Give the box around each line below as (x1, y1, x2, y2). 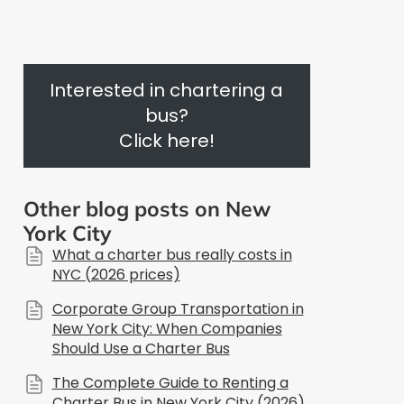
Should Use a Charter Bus (51, 337, 230, 359)
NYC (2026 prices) (51, 263, 180, 285)
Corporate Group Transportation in (51, 298, 304, 319)
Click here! (118, 128, 215, 154)
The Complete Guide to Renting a (51, 372, 289, 393)
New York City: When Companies (51, 317, 282, 339)
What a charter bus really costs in (51, 243, 292, 265)
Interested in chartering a (50, 78, 284, 104)
